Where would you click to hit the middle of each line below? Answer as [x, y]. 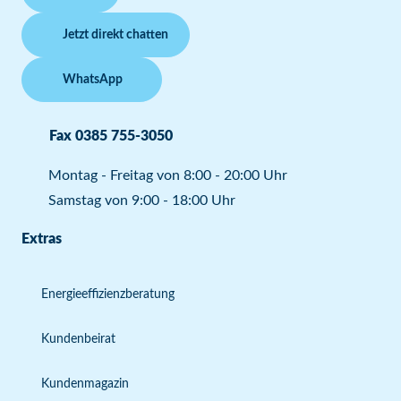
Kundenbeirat [78, 339]
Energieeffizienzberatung [108, 294]
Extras [42, 239]
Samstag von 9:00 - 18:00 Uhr [142, 200]
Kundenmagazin [85, 384]
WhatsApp [93, 80]
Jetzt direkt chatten [115, 35]
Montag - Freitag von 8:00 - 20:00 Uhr [168, 175]
